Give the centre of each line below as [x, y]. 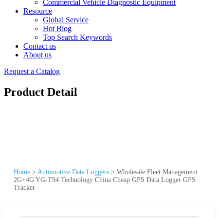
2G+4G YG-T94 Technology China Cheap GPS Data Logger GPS [105, 180]
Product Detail [41, 92]
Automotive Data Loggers [73, 172]
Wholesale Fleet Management [157, 172]
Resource [38, 11]
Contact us [40, 46]
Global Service [66, 20]
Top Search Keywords [77, 37]
